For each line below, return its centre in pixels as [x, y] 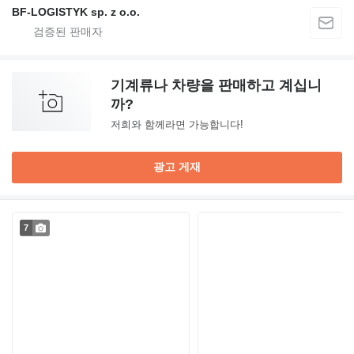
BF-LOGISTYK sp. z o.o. [76, 12]
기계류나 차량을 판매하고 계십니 [216, 86]
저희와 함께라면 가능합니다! [177, 125]
